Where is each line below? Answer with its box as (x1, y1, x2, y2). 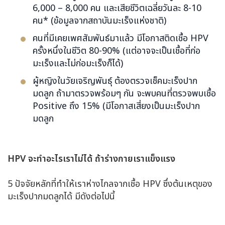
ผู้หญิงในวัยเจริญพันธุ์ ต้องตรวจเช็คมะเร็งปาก (33, 74, 197, 88)
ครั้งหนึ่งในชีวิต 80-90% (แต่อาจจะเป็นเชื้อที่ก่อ (33, 44, 200, 58)
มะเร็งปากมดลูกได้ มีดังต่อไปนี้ (8, 189, 115, 203)
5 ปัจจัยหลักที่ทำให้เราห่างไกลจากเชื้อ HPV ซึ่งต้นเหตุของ (8, 177, 212, 191)
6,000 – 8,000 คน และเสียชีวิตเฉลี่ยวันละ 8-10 (33, 1, 201, 15)
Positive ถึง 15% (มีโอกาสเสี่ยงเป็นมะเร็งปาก (33, 99, 200, 113)
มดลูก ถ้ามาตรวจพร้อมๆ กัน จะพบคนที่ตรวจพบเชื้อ (33, 86, 216, 100)
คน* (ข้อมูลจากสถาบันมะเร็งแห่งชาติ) (33, 14, 166, 28)
